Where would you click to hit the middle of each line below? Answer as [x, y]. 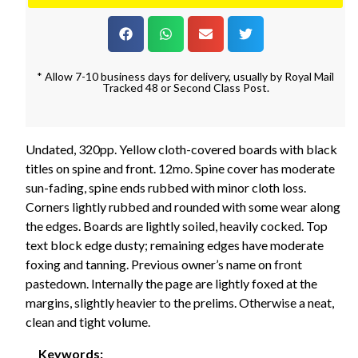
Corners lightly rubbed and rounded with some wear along [183, 206]
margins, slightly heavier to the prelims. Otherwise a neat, [180, 302]
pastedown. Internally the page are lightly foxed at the [171, 283]
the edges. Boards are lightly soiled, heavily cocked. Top [177, 225]
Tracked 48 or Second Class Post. [185, 87]
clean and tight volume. [88, 321]
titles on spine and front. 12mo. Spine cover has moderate [180, 168]
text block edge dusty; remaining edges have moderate [175, 245]
